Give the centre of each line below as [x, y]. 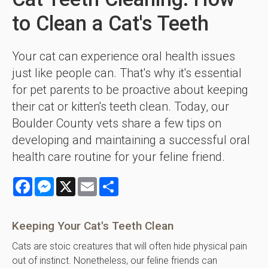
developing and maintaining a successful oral [131, 140]
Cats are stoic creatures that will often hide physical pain [130, 246]
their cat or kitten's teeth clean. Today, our [121, 107]
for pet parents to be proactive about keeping [130, 90]
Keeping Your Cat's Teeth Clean [93, 226]
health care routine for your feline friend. [120, 157]
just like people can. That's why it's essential [127, 73]
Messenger [77, 182]
